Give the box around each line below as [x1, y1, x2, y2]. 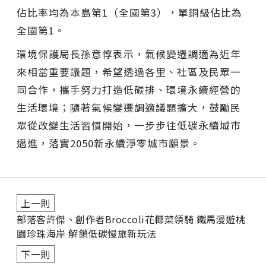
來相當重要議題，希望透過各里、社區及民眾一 [17, 64, 241, 79]
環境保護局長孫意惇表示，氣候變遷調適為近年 [17, 46, 241, 61]
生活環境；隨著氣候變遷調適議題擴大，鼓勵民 [17, 100, 241, 115]
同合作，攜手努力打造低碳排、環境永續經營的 [17, 82, 241, 97]
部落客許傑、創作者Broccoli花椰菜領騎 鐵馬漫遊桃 [17, 211, 245, 226]
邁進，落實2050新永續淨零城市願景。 [17, 135, 201, 150]
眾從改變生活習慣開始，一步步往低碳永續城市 [17, 118, 241, 132]
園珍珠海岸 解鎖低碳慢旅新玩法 [17, 226, 157, 240]
